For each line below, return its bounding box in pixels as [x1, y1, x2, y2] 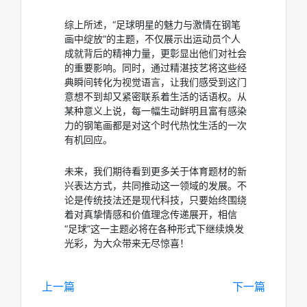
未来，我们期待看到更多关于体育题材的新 [64, 165, 247, 177]
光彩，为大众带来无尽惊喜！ [64, 237, 189, 249]
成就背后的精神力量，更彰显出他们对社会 [64, 47, 247, 59]
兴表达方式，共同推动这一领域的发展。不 [64, 180, 247, 191]
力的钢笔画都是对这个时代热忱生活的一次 [64, 119, 247, 131]
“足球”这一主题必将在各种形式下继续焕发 [64, 223, 244, 234]
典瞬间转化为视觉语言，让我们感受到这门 [64, 76, 247, 88]
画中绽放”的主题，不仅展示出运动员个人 [64, 33, 241, 45]
